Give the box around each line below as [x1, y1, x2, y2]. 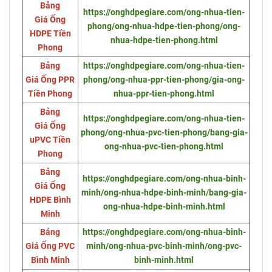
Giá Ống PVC [25, 241, 75, 252]
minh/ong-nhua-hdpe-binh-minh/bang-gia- [81, 188, 246, 199]
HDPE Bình [29, 195, 71, 206]
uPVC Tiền [30, 135, 70, 146]
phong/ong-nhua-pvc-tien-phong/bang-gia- [80, 127, 248, 138]
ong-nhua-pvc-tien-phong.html [104, 141, 223, 152]
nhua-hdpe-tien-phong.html [110, 35, 218, 46]
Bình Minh [30, 255, 70, 266]
